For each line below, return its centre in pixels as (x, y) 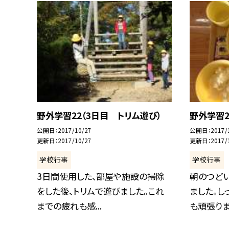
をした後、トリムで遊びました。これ (100, 191)
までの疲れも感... (69, 205)
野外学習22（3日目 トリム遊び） (99, 115)
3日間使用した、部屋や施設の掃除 (101, 176)
